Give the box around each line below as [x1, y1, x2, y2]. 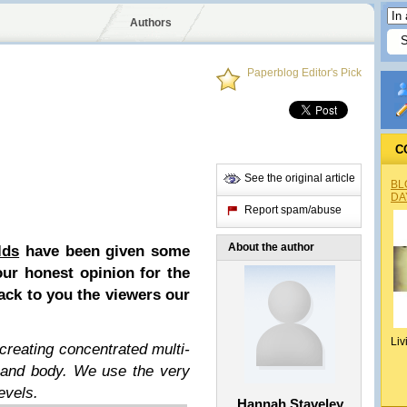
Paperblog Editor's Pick [247, 66, 362, 79]
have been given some [19, 243, 191, 260]
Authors [129, 16, 172, 29]
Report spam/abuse [244, 203, 342, 216]
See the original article [244, 172, 355, 184]
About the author [228, 241, 314, 253]
